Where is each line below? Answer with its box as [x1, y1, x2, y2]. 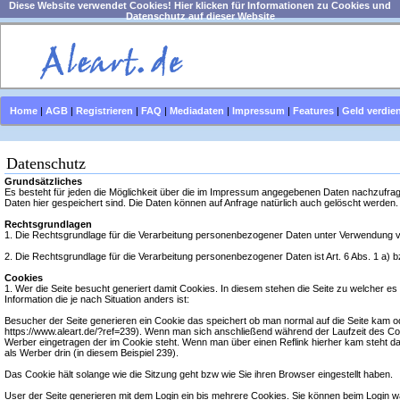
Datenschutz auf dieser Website [125, 11, 275, 21]
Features [293, 105, 334, 116]
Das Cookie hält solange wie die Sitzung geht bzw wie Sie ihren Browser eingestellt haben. [4, 369, 393, 379]
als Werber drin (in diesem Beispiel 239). [4, 347, 179, 358]
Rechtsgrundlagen [4, 219, 92, 229]
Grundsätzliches [4, 176, 82, 187]
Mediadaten [170, 105, 224, 116]
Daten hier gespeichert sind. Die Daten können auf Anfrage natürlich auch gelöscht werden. [4, 197, 398, 208]
